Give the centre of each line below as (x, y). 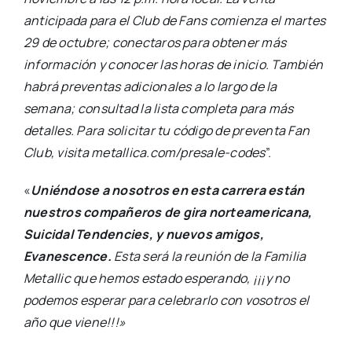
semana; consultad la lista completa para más (158, 109)
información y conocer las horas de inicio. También (173, 65)
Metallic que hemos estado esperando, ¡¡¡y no (156, 279)
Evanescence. (67, 257)
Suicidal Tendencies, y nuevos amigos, (143, 235)
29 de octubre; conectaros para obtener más (155, 43)
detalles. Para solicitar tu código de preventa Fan (166, 131)
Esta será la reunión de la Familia (209, 257)
